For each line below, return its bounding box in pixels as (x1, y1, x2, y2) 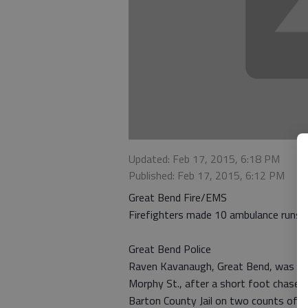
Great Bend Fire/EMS (129, 189, 227, 206)
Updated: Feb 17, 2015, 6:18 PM (129, 151, 280, 168)
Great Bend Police (129, 241, 211, 258)
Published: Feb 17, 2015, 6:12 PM (129, 167, 285, 184)
